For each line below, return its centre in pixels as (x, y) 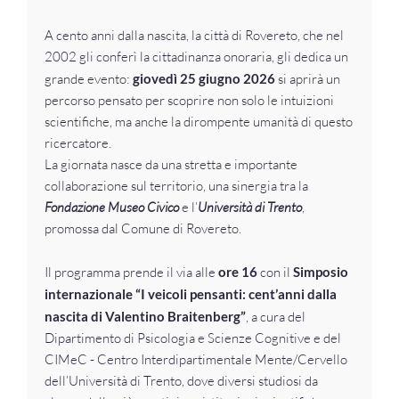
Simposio (321, 272)
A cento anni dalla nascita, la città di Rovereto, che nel (194, 35)
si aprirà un (309, 79)
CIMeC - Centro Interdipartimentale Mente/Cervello (196, 359)
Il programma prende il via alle (131, 272)
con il (275, 272)
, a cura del (276, 317)
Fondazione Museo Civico (112, 207)
